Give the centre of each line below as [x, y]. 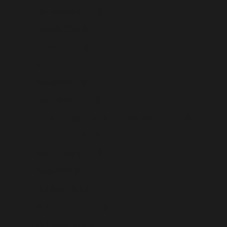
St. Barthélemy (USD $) [72, 206]
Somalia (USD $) [62, 82]
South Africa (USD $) [69, 100]
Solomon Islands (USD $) [75, 64]
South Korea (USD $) [69, 135]
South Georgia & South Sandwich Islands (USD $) [113, 118]
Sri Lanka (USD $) [64, 188]
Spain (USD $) [58, 171]
